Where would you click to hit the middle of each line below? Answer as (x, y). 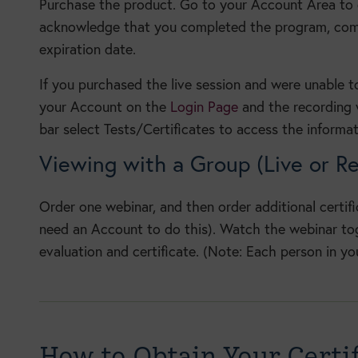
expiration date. (87, 50)
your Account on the (104, 107)
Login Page (204, 107)
